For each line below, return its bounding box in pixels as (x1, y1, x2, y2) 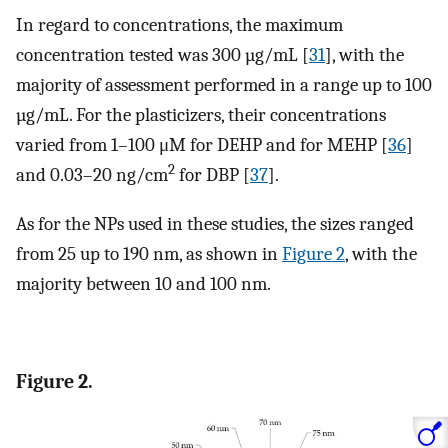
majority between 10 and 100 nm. (16, 272, 271, 295)
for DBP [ (175, 163, 250, 186)
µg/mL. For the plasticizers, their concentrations (16, 103, 386, 126)
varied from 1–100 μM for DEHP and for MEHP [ (16, 133, 388, 156)
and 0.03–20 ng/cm (16, 163, 168, 186)
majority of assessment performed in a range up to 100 (16, 73, 432, 96)
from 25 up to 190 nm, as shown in (16, 242, 282, 265)
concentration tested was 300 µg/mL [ (16, 43, 309, 66)
